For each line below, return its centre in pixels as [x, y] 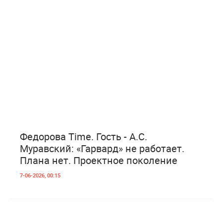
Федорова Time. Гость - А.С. [83, 136]
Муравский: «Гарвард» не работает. [102, 148]
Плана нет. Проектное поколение [99, 160]
